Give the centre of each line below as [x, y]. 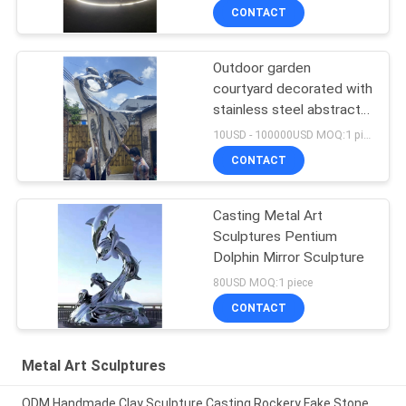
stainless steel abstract [287, 110]
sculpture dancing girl [280, 131]
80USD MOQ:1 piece [263, 282]
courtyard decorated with [293, 89]
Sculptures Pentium [275, 237]
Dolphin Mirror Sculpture [289, 258]
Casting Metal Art [268, 216]
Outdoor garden [262, 68]
